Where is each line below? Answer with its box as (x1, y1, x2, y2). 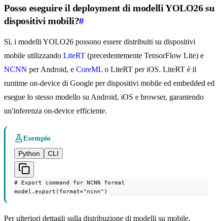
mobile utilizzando (4, 51, 63, 60)
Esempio (23, 134, 51, 143)
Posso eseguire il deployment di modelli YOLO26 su (4, 2, 215, 14)
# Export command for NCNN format (14, 179, 125, 186)
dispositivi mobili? (4, 15, 79, 27)
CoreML (76, 65, 103, 74)
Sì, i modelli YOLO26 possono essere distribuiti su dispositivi (4, 37, 195, 46)
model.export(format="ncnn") (14, 188, 108, 195)
